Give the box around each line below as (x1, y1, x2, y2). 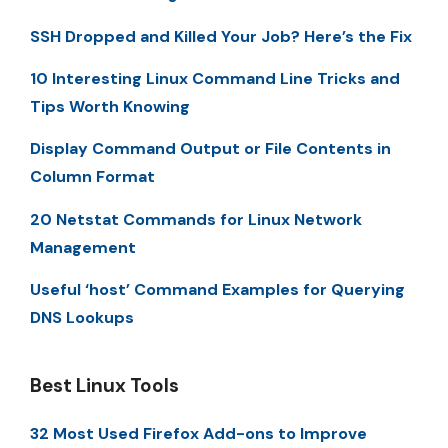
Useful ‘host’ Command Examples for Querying (30, 279, 405, 301)
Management (30, 236, 136, 258)
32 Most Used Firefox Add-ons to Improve (30, 423, 367, 445)
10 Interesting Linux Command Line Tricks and (30, 67, 400, 89)
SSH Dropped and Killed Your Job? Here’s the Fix (30, 25, 412, 47)
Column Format (30, 166, 155, 188)
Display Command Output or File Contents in (30, 138, 391, 160)
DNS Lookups (30, 307, 134, 329)
